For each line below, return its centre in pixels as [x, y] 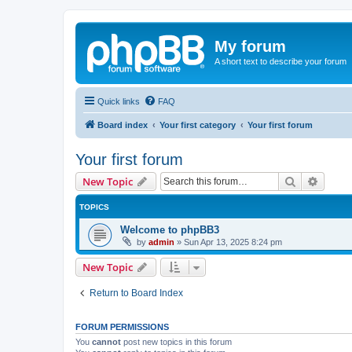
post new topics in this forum [176, 341]
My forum [250, 46]
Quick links [119, 101]
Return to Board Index [136, 293]
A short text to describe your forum [280, 61]
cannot [106, 341]
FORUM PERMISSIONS [122, 326]
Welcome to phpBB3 [170, 229]
